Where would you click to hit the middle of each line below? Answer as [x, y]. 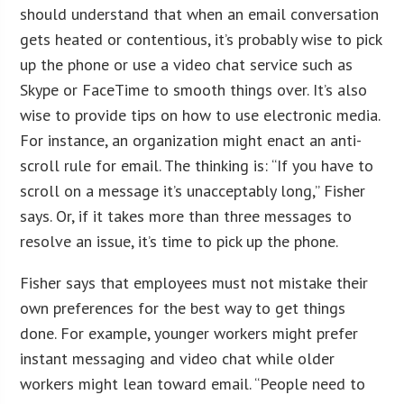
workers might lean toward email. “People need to [193, 383]
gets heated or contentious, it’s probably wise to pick [201, 39]
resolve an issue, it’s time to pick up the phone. [179, 241]
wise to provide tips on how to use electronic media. [200, 115]
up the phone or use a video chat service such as [187, 64]
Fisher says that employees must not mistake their [194, 282]
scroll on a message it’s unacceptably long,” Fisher [193, 190]
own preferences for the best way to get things [183, 308]
